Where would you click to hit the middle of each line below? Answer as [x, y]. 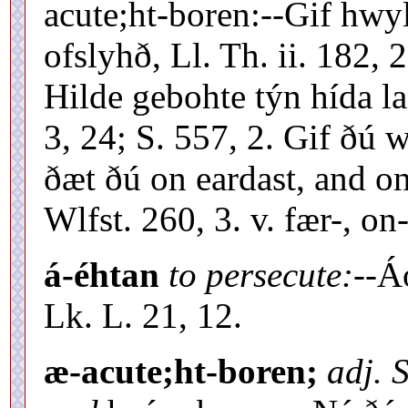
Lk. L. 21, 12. [143, 315]
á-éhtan [102, 274]
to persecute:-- [273, 274]
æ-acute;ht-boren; [181, 371]
